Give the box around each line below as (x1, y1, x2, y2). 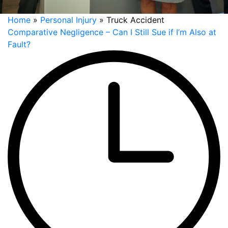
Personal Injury (40, 15, 97, 25)
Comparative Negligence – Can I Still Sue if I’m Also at (8, 27, 216, 38)
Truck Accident (106, 15, 164, 25)
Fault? (8, 39, 31, 50)
